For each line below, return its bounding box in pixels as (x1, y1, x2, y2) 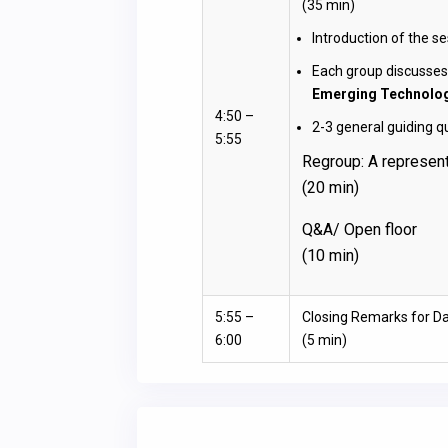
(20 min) (302, 177, 359, 197)
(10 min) (302, 245, 359, 265)
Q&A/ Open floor (302, 219, 417, 239)
